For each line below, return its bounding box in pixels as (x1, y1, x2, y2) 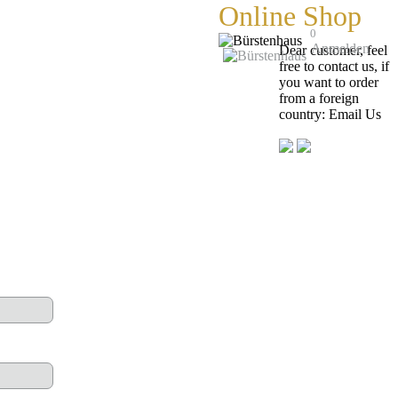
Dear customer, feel (278, 43, 387, 58)
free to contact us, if (278, 59, 389, 74)
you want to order (278, 75, 378, 90)
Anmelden (311, 41, 370, 56)
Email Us (328, 107, 381, 122)
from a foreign (278, 91, 359, 106)
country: (278, 107, 329, 122)
